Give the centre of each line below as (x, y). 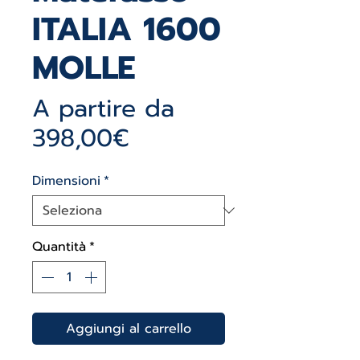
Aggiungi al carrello (129, 329)
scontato (178, 167)
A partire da (103, 108)
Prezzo (166, 137)
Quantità (59, 247)
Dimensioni (66, 181)
